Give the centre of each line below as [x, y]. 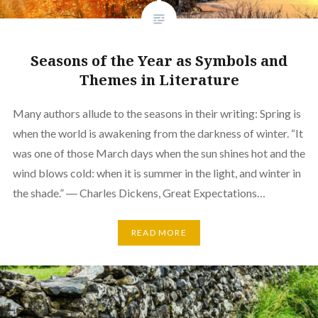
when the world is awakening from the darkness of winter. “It [158, 133]
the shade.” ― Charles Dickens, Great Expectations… [139, 192]
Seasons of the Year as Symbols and [159, 60]
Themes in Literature [159, 79]
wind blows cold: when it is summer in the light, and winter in [157, 172]
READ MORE [159, 233]
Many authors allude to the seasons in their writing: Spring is [157, 113]
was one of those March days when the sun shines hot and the [159, 153]
